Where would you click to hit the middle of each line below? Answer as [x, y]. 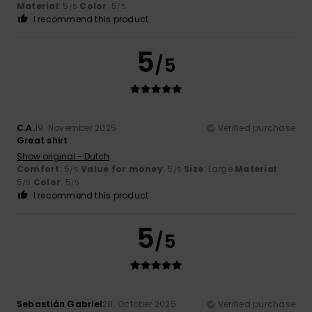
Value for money [122, 169]
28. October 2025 [139, 304]
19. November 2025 [76, 127]
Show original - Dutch [63, 156]
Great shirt [42, 140]
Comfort [38, 169]
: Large [219, 169]
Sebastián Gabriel [60, 304]
